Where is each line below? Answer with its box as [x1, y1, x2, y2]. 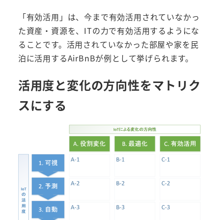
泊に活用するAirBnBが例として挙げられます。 [18, 52, 193, 64]
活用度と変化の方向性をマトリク [18, 76, 201, 93]
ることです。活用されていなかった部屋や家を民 [18, 38, 199, 50]
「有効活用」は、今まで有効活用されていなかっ [18, 10, 200, 23]
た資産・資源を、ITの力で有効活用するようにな [18, 24, 200, 36]
